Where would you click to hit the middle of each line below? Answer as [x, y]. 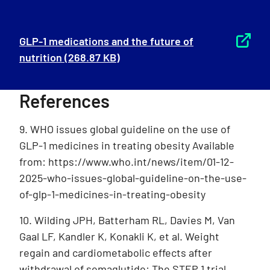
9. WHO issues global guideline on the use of [125, 129]
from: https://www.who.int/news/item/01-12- [127, 161]
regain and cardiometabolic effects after [116, 252]
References [64, 100]
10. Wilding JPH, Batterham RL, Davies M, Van [127, 220]
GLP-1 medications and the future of [106, 41]
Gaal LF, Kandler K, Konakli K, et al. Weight [119, 236]
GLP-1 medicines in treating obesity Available [127, 145]
